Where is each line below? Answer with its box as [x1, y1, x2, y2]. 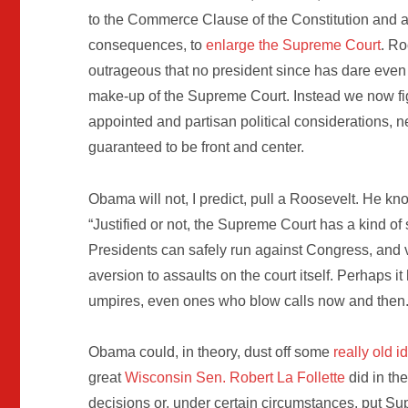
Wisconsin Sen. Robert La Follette [125, 370, 346, 386]
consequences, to [88, 36, 207, 53]
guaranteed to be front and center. [88, 138, 305, 155]
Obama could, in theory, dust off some [88, 344, 334, 361]
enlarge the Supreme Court [206, 36, 382, 53]
